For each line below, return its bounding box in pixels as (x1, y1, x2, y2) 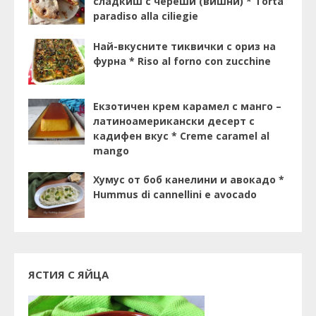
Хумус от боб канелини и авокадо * (93, 173, 284, 187)
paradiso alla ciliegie (93, 9, 198, 23)
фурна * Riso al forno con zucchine (93, 54, 271, 68)
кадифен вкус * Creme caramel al (93, 129, 269, 143)
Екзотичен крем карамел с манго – (93, 99, 281, 114)
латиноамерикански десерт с (93, 114, 255, 128)
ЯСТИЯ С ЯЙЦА (28, 267, 109, 282)
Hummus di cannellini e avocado (93, 188, 257, 202)
